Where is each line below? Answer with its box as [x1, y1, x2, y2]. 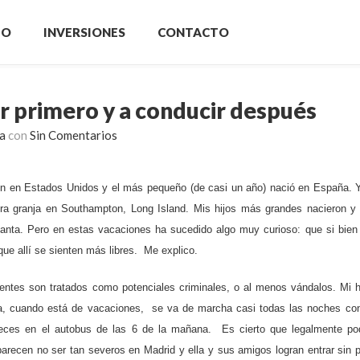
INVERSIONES [43, 25, 125, 39]
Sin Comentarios [30, 128, 117, 142]
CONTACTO [157, 25, 229, 39]
